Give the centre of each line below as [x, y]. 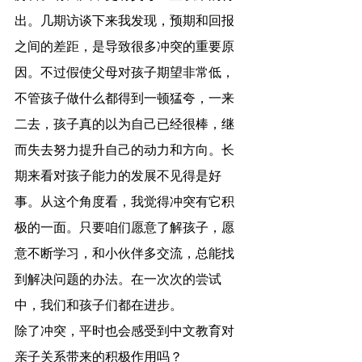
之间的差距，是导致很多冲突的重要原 [124, 48]
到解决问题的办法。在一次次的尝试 [118, 281]
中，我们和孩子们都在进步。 [99, 307]
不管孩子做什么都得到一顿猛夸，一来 [124, 100]
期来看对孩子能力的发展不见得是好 [118, 177]
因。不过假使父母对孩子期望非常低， [124, 74]
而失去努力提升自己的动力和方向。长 [124, 152]
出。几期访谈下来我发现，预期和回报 [124, 22]
